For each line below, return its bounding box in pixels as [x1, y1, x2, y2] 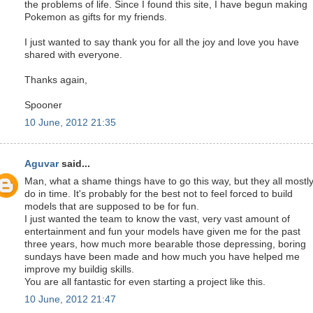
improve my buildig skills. [24, 263, 134, 275]
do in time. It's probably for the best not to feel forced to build [24, 188, 293, 199]
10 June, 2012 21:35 [24, 117, 116, 128]
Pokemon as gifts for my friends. [24, 11, 167, 22]
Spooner [24, 99, 62, 110]
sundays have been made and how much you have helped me [24, 251, 300, 262]
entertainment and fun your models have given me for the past [24, 226, 300, 237]
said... [59, 159, 90, 169]
